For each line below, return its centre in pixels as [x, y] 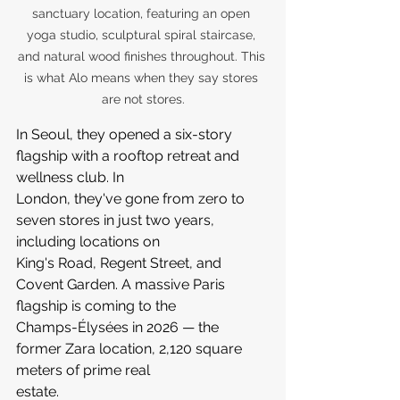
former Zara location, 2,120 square [131, 348]
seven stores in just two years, [117, 220]
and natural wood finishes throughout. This [143, 56]
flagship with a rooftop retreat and [129, 155]
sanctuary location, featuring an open [143, 13]
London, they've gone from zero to [132, 198]
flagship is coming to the [98, 305]
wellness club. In [72, 177]
